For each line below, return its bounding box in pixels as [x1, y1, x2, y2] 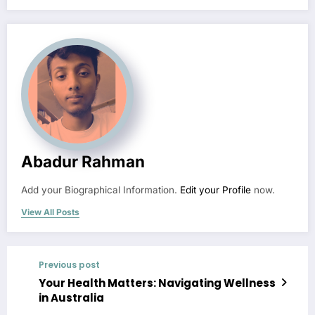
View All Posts [21, 207, 79, 218]
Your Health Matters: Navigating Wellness [39, 276, 276, 291]
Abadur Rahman [21, 152, 145, 172]
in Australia [39, 290, 104, 306]
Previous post [39, 259, 100, 271]
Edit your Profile [180, 184, 251, 196]
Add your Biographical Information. [21, 184, 180, 196]
